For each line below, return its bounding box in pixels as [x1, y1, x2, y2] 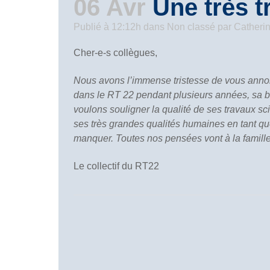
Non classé [167, 22, 215, 32]
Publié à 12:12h [74, 22, 141, 32]
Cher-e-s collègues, [74, 48, 157, 58]
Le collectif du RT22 [74, 161, 159, 171]
